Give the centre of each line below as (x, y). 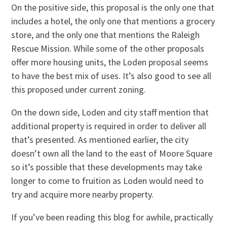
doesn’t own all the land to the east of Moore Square (112, 153)
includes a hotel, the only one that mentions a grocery (113, 21)
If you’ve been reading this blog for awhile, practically (112, 217)
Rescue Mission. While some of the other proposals (108, 48)
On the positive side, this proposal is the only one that (113, 7)
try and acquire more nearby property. (83, 194)
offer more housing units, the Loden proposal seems (110, 62)
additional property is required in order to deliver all (109, 126)
